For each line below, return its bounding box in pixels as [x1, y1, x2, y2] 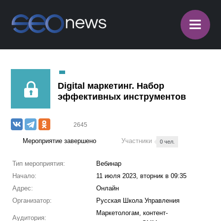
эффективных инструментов [58, 92, 186, 102]
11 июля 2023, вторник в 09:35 [96, 172, 186, 180]
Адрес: [12, 184, 33, 192]
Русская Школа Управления [96, 197, 180, 204]
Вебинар [96, 160, 121, 167]
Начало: [12, 172, 37, 180]
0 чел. [160, 139, 175, 145]
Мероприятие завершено [23, 137, 97, 145]
